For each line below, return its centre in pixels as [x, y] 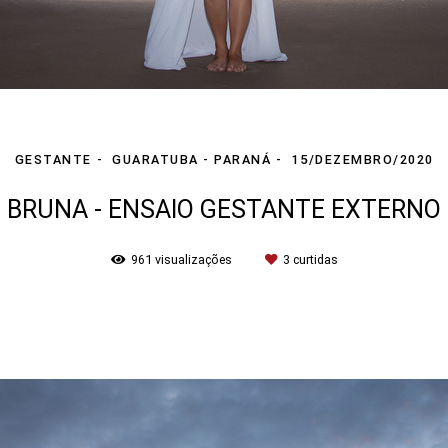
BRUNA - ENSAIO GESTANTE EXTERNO [224, 209]
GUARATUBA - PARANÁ [191, 159]
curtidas [313, 259]
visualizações [193, 259]
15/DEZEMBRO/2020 [362, 159]
